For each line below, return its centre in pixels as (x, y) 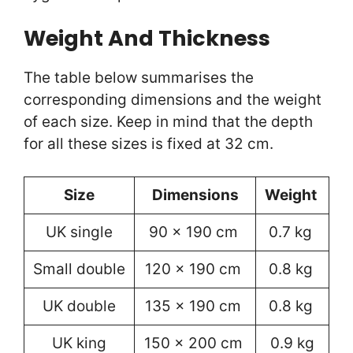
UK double (79, 306)
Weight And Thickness (149, 39)
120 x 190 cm (195, 269)
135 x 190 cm (195, 306)
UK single (79, 232)
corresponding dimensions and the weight (173, 100)
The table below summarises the (139, 78)
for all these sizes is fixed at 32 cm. (150, 144)
